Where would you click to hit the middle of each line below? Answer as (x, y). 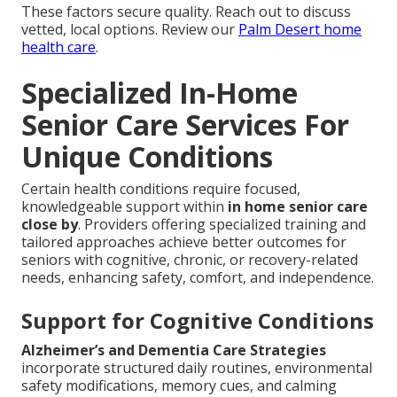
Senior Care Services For (185, 125)
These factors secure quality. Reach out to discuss (186, 12)
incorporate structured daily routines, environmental (197, 368)
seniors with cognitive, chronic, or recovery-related (190, 260)
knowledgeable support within (125, 207)
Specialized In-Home (160, 93)
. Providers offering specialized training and (222, 225)
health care (58, 47)
